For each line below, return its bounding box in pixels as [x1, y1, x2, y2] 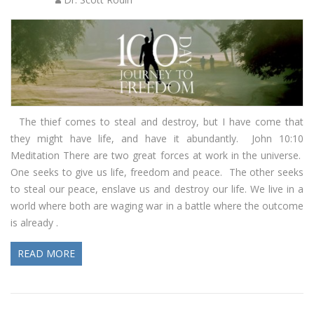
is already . [11, 215, 58, 229]
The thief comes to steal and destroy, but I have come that [11, 114, 303, 128]
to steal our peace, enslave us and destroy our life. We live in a [11, 182, 303, 196]
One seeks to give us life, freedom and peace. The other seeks [11, 165, 303, 179]
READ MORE [18, 246, 75, 260]
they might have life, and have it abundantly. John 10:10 [11, 131, 303, 145]
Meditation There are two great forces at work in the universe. [11, 148, 303, 162]
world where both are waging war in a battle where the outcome [11, 198, 303, 212]
